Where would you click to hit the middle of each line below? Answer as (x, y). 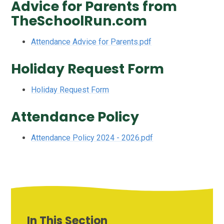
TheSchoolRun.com (79, 21)
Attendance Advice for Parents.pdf (91, 42)
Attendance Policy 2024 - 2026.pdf (92, 137)
